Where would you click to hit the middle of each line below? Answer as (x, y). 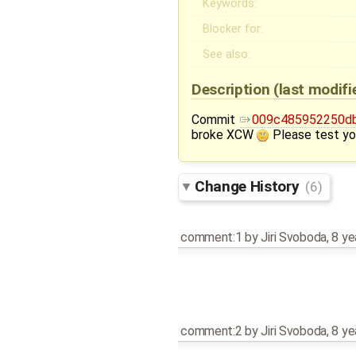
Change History (249, 186)
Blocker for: (233, 29)
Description (232, 89)
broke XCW (224, 134)
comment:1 (211, 238)
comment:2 (211, 331)
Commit (216, 119)
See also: (227, 54)
